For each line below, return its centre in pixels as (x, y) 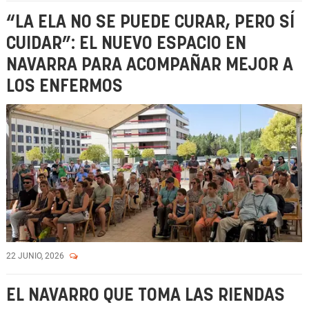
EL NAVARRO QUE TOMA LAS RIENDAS (146, 296)
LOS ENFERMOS (64, 87)
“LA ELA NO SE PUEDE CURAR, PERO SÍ (150, 22)
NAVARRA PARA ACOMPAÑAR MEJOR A (150, 65)
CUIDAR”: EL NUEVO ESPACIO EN (126, 44)
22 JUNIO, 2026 (36, 256)
